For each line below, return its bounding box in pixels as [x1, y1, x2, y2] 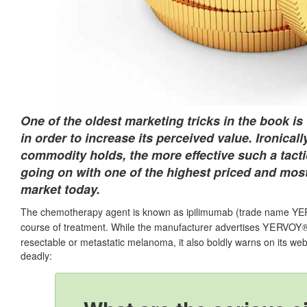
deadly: [21, 249, 52, 263]
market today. [21, 180, 100, 199]
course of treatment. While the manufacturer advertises [21, 220, 262, 234]
